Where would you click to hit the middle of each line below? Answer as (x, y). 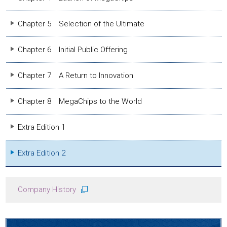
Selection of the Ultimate (102, 24)
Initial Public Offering (93, 50)
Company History (47, 190)
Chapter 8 (35, 101)
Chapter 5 (35, 24)
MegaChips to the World (101, 101)
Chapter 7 (35, 75)
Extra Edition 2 (42, 153)
